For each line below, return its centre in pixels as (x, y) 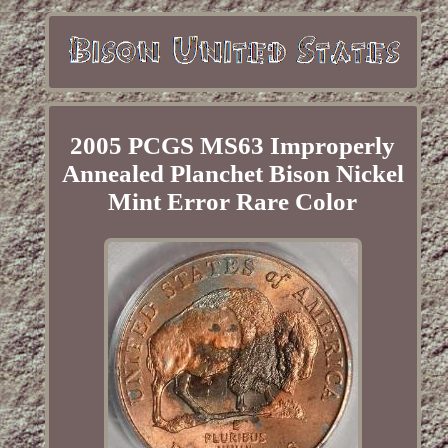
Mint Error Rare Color (233, 202)
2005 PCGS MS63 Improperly (233, 146)
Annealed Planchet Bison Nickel (232, 174)
